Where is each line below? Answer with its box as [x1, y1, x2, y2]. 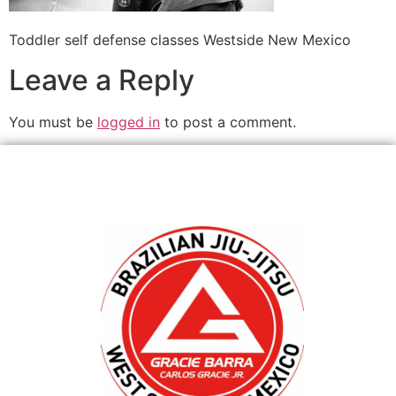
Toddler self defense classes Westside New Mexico [9, 31, 351, 49]
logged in [97, 112, 160, 131]
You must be [9, 112, 97, 131]
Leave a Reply [9, 62, 194, 97]
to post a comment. [160, 112, 296, 131]
